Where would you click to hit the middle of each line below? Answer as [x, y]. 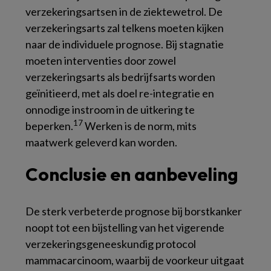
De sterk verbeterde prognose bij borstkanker [134, 211]
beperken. [49, 126]
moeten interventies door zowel [101, 60]
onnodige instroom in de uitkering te [110, 109]
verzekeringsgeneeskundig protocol [111, 244]
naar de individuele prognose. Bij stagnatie [125, 44]
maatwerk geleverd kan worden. [101, 142]
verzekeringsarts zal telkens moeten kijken [125, 28]
